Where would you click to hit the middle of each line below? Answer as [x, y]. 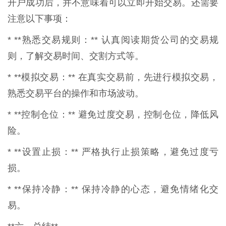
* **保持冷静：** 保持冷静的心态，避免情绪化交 [113, 189]
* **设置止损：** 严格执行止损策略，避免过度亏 [113, 152]
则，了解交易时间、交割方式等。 [76, 56]
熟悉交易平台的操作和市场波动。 [76, 94]
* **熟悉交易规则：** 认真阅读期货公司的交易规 [113, 40]
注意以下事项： [39, 19]
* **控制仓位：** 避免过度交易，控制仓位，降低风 [113, 115]
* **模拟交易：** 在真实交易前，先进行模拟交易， [113, 77]
